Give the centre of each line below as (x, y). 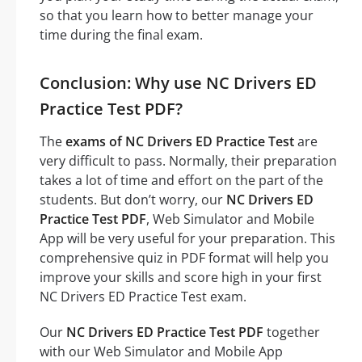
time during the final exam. (121, 34)
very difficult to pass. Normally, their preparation (188, 160)
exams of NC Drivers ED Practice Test (180, 141)
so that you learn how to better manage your (177, 15)
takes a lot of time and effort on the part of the (181, 180)
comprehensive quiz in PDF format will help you (184, 257)
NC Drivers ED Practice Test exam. (143, 296)
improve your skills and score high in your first (181, 277)
